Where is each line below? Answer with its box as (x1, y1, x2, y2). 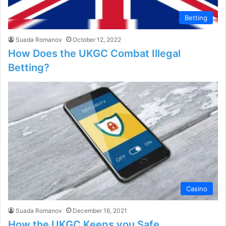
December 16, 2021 (73, 206, 127, 214)
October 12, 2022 (73, 36, 121, 44)
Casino (186, 184, 207, 193)
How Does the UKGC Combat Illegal (8, 47, 181, 60)
